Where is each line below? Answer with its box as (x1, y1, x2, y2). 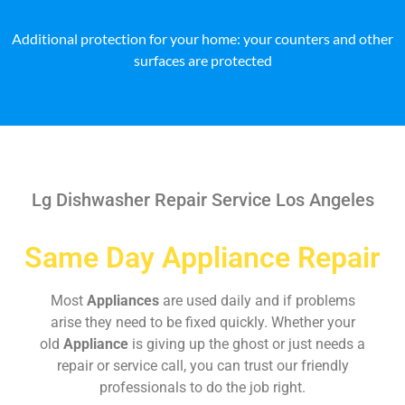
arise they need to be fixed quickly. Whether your (50, 313, 355, 331)
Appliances (86, 291, 163, 309)
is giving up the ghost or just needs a (132, 334, 365, 353)
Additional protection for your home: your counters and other (12, 29, 393, 47)
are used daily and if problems (162, 291, 355, 309)
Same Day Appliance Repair (24, 240, 381, 275)
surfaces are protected (133, 51, 272, 69)
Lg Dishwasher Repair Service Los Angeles (26, 188, 379, 211)
